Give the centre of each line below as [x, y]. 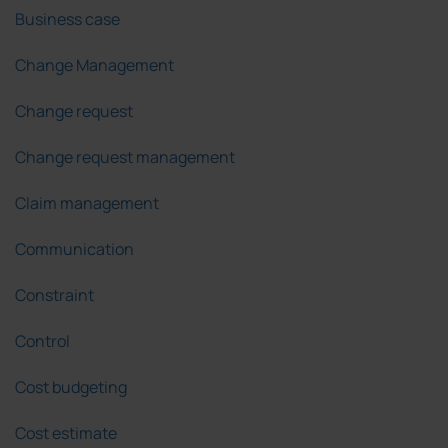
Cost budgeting [71, 387]
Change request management [125, 157]
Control [42, 341]
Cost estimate [66, 433]
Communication [74, 249]
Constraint [54, 295]
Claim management [87, 203]
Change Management [94, 65]
